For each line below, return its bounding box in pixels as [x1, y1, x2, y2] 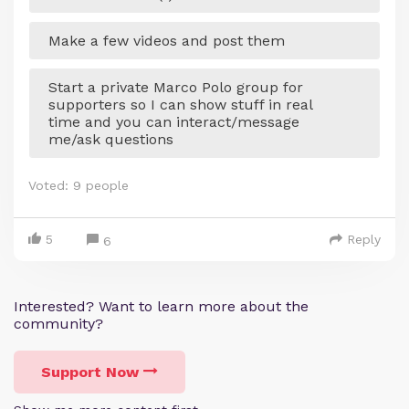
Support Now [41, 362, 139, 381]
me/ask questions [48, 130, 173, 148]
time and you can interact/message [48, 112, 299, 131]
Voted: [28, 177, 73, 193]
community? [14, 314, 103, 332]
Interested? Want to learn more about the [14, 297, 309, 315]
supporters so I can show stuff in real [48, 95, 312, 113]
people [81, 177, 129, 193]
